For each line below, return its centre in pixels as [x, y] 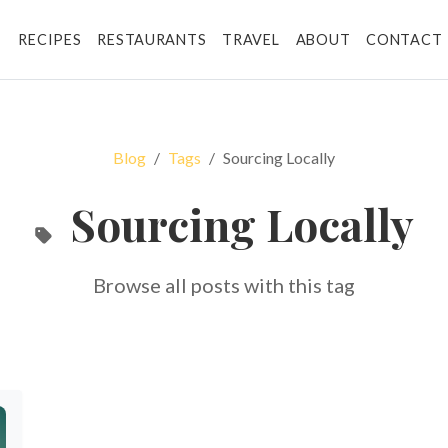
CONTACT [404, 39]
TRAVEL [251, 39]
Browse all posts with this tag [224, 285]
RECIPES [50, 39]
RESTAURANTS [152, 39]
